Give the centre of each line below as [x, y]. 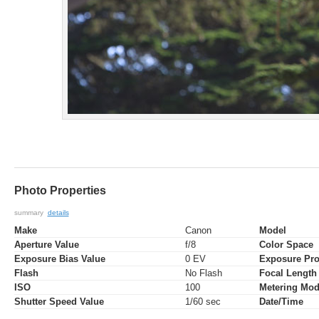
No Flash [203, 273]
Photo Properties [60, 191]
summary [31, 212]
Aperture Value [46, 245]
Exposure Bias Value [59, 259]
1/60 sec [203, 302]
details [58, 212]
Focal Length [288, 273]
